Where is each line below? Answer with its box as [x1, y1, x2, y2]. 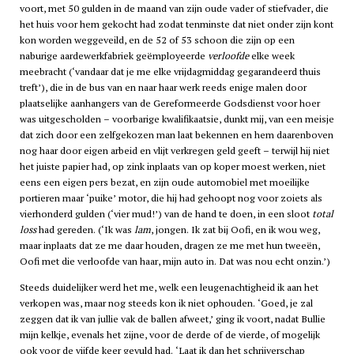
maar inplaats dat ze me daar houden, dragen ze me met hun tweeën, [19, 239, 320, 253]
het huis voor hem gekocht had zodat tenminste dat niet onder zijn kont [19, 17, 333, 32]
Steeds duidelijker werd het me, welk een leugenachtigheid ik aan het [19, 280, 318, 294]
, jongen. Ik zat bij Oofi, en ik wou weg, [150, 223, 320, 237]
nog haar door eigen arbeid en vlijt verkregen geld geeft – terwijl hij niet [19, 144, 330, 158]
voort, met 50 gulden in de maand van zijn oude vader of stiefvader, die [19, 2, 329, 16]
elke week [248, 49, 295, 63]
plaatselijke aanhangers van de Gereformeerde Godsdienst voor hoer [19, 96, 320, 111]
